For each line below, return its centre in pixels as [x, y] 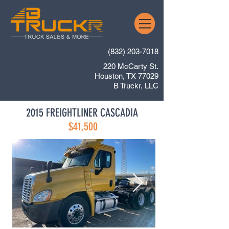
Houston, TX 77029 [127, 76]
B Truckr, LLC [136, 86]
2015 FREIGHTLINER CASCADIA [82, 113]
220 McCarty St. [131, 66]
